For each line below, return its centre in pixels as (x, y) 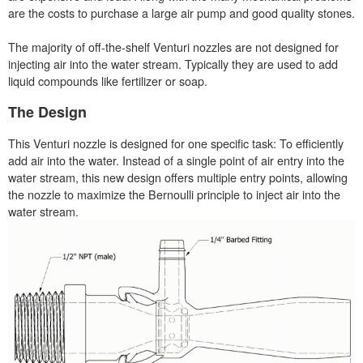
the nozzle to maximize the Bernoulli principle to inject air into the (174, 194)
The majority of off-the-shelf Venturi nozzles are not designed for (173, 46)
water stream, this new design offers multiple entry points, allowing (178, 177)
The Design (47, 111)
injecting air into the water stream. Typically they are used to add (173, 63)
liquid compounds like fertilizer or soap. (108, 80)
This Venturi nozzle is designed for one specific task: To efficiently (176, 143)
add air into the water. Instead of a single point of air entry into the (176, 160)
